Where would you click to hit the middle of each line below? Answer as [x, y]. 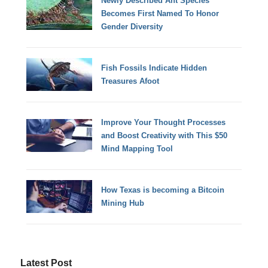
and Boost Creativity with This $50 [165, 135]
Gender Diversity [132, 26]
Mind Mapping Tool [137, 148]
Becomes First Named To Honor [160, 13]
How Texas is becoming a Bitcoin [163, 190]
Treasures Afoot [130, 81]
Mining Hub [123, 203]
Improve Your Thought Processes [164, 122]
